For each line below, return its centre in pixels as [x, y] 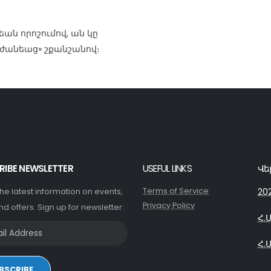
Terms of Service [176, 191]
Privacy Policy [169, 205]
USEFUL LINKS [167, 168]
